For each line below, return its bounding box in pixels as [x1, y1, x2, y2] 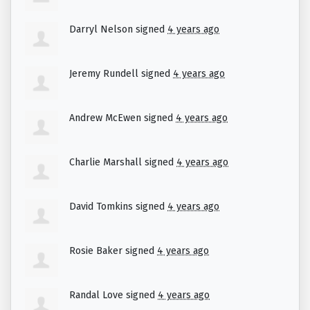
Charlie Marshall [69, 156, 142, 169]
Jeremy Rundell [69, 68, 138, 80]
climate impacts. [28, 8, 104, 21]
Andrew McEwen [69, 112, 141, 125]
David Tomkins [69, 201, 133, 213]
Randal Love [69, 289, 123, 302]
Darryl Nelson [69, 24, 133, 36]
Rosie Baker [69, 245, 122, 257]
